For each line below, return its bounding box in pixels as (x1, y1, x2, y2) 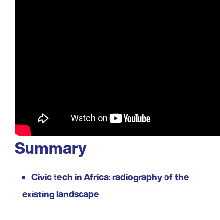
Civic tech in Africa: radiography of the (31, 170, 189, 183)
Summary (15, 136, 87, 160)
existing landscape (22, 187, 99, 200)
